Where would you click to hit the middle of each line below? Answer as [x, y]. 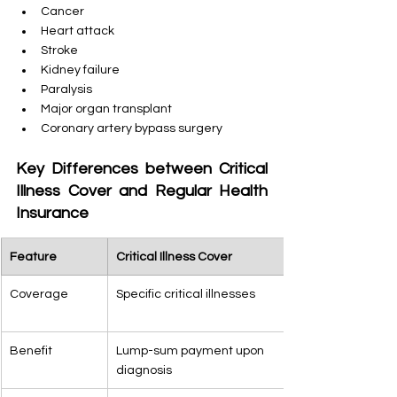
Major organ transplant [106, 109]
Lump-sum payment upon [191, 350]
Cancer [62, 11]
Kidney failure [80, 70]
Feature [33, 257]
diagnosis [144, 370]
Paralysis [66, 89]
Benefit [31, 350]
